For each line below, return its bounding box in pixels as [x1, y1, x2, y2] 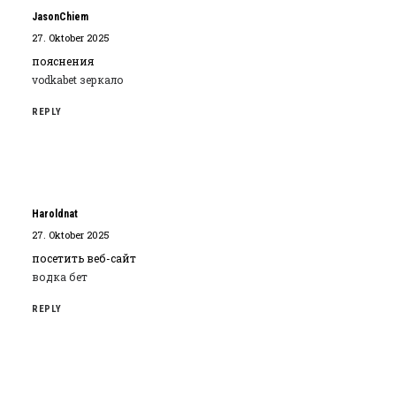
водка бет [32, 270, 88, 284]
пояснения [32, 54, 94, 68]
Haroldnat [32, 208, 78, 220]
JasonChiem [32, 11, 88, 23]
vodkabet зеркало [32, 72, 124, 87]
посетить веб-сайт [32, 251, 136, 265]
